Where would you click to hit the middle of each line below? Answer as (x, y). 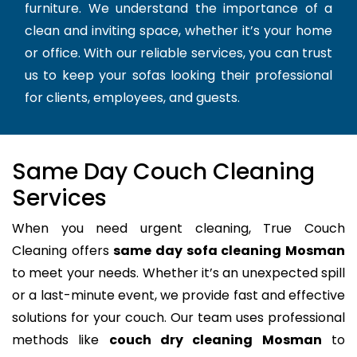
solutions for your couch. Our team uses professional (178, 318)
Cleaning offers (63, 251)
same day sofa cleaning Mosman (229, 251)
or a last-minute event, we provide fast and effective (178, 296)
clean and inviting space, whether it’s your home (178, 31)
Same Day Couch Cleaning (163, 172)
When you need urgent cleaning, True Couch (178, 229)
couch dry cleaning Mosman (215, 340)
